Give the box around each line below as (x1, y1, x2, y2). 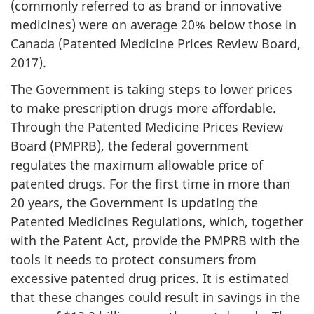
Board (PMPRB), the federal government (11, 137, 249, 154)
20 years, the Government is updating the (11, 194, 258, 211)
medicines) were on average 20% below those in (11, 15, 296, 33)
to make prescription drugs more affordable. (11, 100, 276, 116)
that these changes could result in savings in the (11, 289, 300, 306)
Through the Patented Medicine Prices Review (11, 118, 283, 135)
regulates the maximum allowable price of (11, 156, 263, 173)
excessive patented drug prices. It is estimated (11, 270, 289, 287)
